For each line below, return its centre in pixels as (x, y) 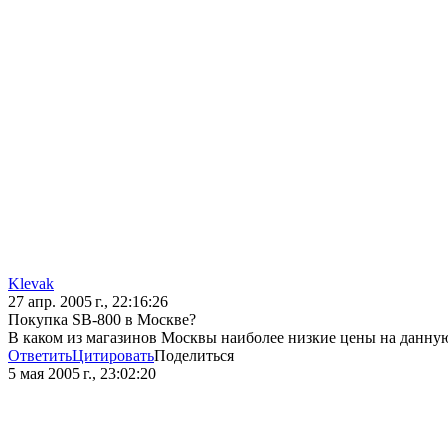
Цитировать (113, 356)
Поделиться (194, 356)
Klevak (31, 284)
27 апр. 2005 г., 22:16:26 (88, 302)
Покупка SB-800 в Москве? (102, 320)
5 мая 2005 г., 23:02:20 (82, 374)
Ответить (40, 356)
